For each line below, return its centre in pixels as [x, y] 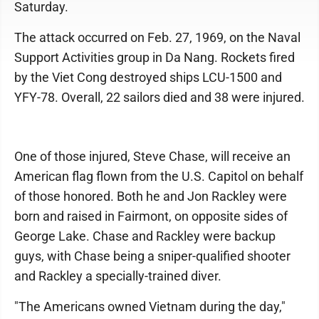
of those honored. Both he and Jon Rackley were [151, 196]
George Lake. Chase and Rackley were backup [145, 236]
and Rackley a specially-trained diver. [118, 276]
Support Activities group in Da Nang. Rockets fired [155, 57]
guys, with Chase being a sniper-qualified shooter [152, 256]
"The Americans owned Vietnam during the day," [150, 307]
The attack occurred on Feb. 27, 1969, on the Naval [157, 37]
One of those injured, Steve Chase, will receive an [152, 156]
